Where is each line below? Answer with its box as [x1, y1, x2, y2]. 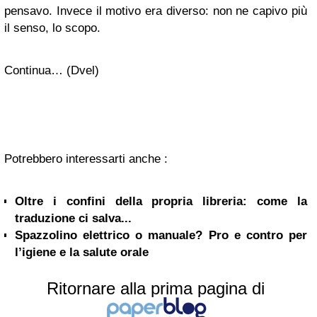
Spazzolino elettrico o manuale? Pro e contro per [15, 229, 307, 242]
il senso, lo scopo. [4, 21, 100, 35]
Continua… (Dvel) [4, 64, 99, 77]
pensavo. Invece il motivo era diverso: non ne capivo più [4, 4, 307, 18]
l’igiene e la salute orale [15, 246, 149, 259]
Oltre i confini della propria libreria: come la [15, 195, 307, 208]
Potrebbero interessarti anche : [4, 152, 168, 166]
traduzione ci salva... [15, 212, 132, 225]
